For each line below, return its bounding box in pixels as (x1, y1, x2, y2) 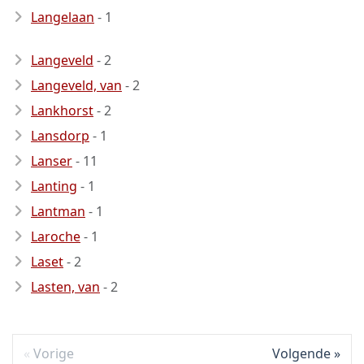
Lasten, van (31, 278, 100, 296)
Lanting (31, 177, 77, 195)
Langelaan (31, 8, 94, 26)
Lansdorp (31, 127, 89, 145)
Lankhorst (31, 102, 93, 119)
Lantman (31, 202, 85, 220)
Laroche (31, 227, 80, 245)
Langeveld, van (31, 76, 122, 94)
